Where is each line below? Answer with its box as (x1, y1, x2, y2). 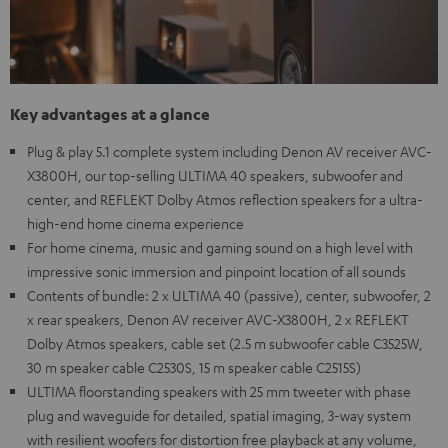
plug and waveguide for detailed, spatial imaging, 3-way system (27, 406, 411, 425)
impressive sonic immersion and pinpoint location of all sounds (27, 262, 406, 281)
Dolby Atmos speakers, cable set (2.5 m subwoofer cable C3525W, (27, 334, 423, 353)
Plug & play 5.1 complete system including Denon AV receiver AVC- (27, 142, 432, 161)
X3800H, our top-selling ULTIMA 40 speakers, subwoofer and (27, 166, 403, 185)
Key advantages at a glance (10, 104, 210, 125)
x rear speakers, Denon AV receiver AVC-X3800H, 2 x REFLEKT (27, 310, 409, 329)
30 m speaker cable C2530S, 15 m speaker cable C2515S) (27, 358, 361, 377)
